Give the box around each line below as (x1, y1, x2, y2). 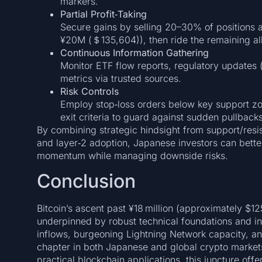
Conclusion (36, 170, 136, 193)
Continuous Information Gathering (60, 46, 209, 58)
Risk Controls (60, 85, 119, 97)
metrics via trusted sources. (60, 72, 181, 84)
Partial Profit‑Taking (60, 8, 147, 20)
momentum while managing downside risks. (36, 149, 228, 161)
